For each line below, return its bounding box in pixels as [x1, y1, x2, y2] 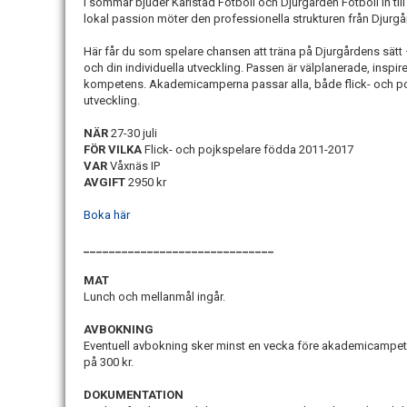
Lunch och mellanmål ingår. [84, 290, 225, 303]
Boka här [84, 208, 130, 222]
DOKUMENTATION [84, 388, 184, 402]
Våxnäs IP [107, 159, 160, 173]
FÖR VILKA [84, 143, 142, 156]
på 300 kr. [84, 355, 136, 369]
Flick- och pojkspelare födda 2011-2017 [142, 143, 353, 156]
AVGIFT [84, 175, 125, 189]
